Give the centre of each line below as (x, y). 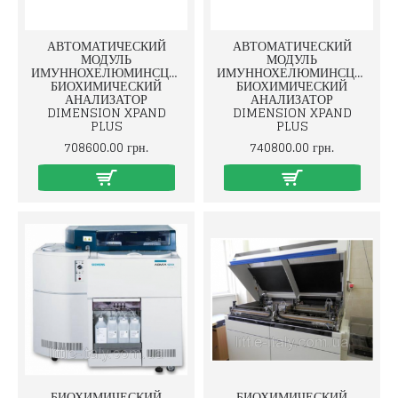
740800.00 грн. (292, 147)
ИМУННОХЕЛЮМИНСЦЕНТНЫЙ (127, 72)
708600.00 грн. (106, 147)
